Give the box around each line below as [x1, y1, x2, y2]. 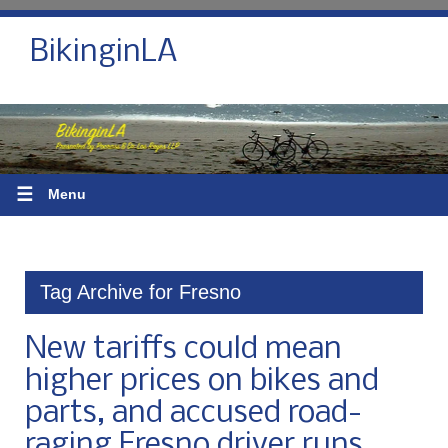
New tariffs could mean [25, 333, 342, 366]
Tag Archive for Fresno [40, 280, 241, 303]
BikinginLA [30, 37, 178, 69]
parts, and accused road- [25, 397, 362, 430]
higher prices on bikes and [25, 365, 379, 398]
